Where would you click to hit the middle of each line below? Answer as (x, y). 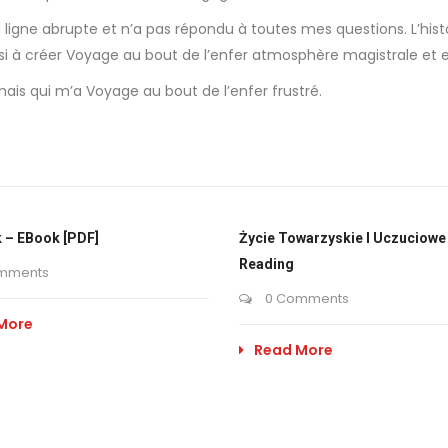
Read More (293, 350)
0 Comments (305, 298)
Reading (266, 264)
